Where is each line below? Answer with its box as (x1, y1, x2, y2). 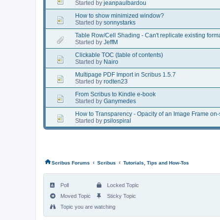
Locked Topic (106, 182, 139, 188)
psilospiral (104, 117, 131, 124)
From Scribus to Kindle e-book (75, 90, 156, 98)
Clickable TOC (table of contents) (75, 51, 163, 58)
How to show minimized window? (75, 12, 164, 19)
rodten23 (104, 78, 128, 85)
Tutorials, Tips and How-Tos (123, 160, 189, 165)
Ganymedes (104, 97, 136, 105)
